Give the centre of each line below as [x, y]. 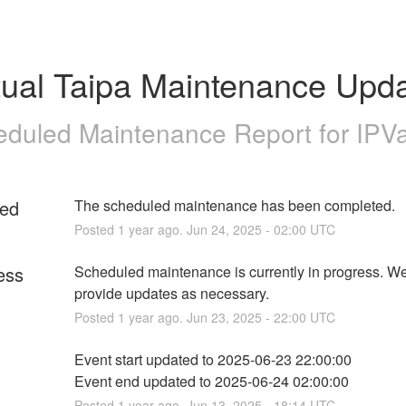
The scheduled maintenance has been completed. [234, 205]
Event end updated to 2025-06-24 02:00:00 [211, 381]
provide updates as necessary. [171, 293]
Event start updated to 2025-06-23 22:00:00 [213, 359]
